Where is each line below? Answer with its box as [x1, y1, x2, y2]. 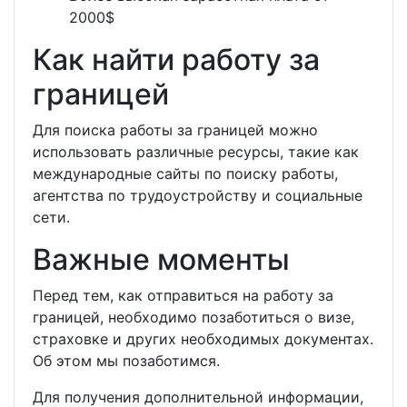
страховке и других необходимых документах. [33, 329, 373, 348]
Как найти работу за [33, 41, 320, 77]
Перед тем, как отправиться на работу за [33, 285, 333, 304]
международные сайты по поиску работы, [33, 164, 338, 183]
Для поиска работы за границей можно [33, 120, 318, 139]
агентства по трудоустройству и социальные [33, 185, 362, 204]
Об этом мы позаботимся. [33, 351, 220, 370]
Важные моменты [33, 241, 290, 277]
